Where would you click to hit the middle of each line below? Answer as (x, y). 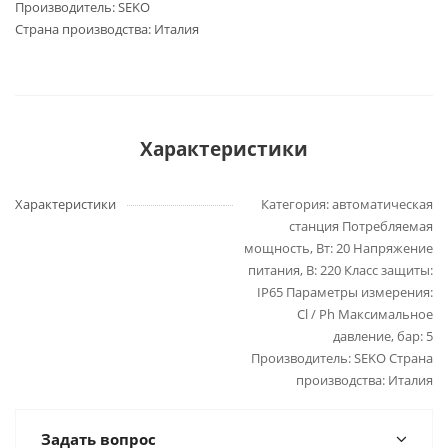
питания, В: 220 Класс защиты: (340, 270)
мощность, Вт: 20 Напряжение (338, 248)
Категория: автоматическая (347, 204)
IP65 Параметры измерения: (345, 292)
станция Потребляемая (361, 226)
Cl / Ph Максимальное (365, 314)
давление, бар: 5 (383, 336)
